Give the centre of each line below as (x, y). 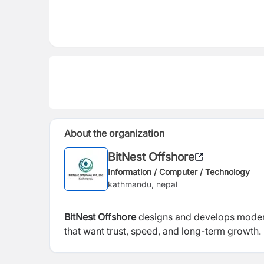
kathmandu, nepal (143, 184)
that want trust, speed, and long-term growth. (163, 231)
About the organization (114, 133)
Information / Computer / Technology (179, 171)
